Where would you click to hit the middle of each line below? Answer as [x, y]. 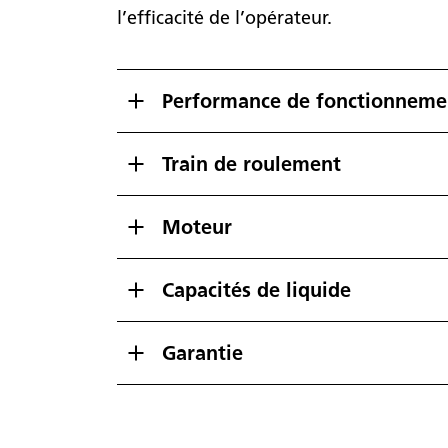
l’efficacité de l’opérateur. [224, 17]
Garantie [202, 352]
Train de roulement [251, 163]
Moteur [197, 226]
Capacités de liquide [256, 289]
